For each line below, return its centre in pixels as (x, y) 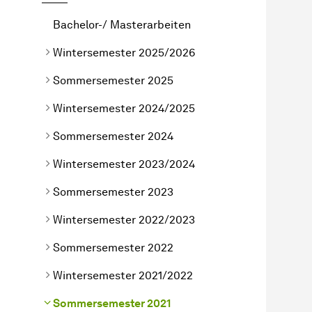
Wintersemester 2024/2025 (124, 108)
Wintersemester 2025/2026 (124, 52)
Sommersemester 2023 (113, 192)
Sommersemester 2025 (113, 80)
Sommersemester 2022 (113, 247)
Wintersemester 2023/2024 (124, 164)
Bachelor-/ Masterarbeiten (122, 24)
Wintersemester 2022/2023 (124, 219)
